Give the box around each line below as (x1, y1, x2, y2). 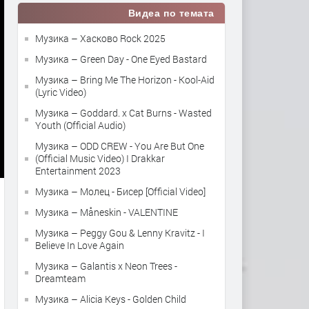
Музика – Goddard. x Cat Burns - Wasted (35, 106, 212, 119)
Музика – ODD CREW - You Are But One (35, 139, 204, 152)
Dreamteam (35, 272, 86, 285)
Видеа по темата (128, 8, 215, 19)
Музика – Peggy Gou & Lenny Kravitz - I (35, 226, 205, 239)
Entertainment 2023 (35, 164, 121, 177)
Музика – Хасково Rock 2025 (35, 32, 166, 45)
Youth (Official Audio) (35, 119, 126, 132)
